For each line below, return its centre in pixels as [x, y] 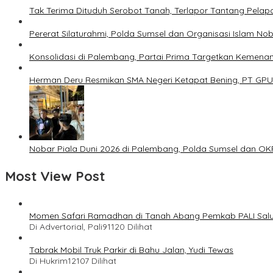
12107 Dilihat [92, 261]
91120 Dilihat [127, 226]
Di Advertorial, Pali [66, 226]
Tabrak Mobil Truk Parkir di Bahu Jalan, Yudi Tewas [131, 250]
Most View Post [55, 176]
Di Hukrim [48, 261]
